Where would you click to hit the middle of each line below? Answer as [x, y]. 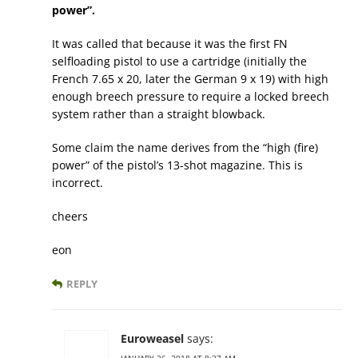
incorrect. [78, 183]
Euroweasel [152, 339]
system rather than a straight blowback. [159, 114]
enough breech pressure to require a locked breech [191, 97]
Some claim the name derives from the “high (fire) [185, 148]
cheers [70, 217]
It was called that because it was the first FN [170, 44]
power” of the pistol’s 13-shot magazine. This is [177, 165]
